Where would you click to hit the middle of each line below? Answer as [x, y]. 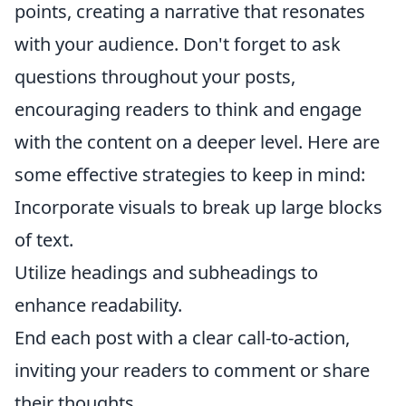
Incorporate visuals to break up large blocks [198, 207]
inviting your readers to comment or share [192, 370]
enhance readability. [98, 304]
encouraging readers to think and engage [188, 109]
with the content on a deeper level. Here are [197, 141]
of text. [44, 239]
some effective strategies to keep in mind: [190, 174]
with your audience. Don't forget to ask [178, 43]
